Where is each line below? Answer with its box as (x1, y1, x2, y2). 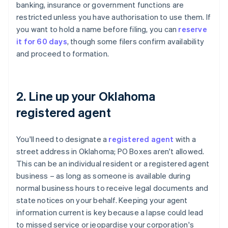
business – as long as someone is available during (16, 170, 190, 181)
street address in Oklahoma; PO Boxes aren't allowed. (16, 146, 205, 157)
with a (174, 134, 196, 145)
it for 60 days (16, 36, 67, 47)
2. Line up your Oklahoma (16, 88, 156, 104)
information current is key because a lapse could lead (16, 207, 204, 218)
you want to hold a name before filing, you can (16, 24, 179, 35)
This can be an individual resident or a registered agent (16, 158, 210, 169)
